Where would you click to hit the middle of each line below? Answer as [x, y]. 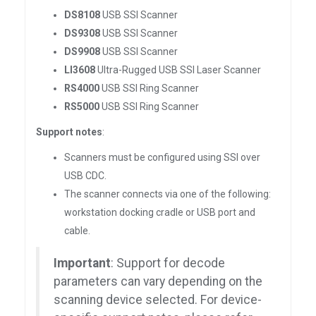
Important [82, 263]
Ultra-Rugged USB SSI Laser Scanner [178, 70]
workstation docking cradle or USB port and [160, 212]
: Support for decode [168, 263]
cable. [77, 231]
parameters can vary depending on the [158, 281]
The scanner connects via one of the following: [168, 194]
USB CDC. [85, 176]
